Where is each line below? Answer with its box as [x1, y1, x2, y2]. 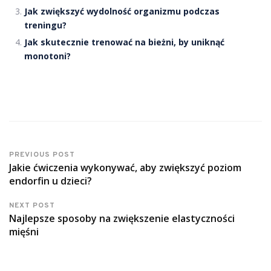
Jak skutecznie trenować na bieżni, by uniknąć [24, 36, 224, 48]
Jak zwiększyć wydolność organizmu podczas [24, 5, 220, 18]
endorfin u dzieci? [9, 174, 92, 188]
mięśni [9, 225, 39, 239]
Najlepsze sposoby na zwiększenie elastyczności [9, 212, 235, 226]
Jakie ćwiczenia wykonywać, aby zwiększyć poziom [9, 161, 241, 175]
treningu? [24, 19, 67, 31]
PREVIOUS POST [9, 150, 75, 160]
